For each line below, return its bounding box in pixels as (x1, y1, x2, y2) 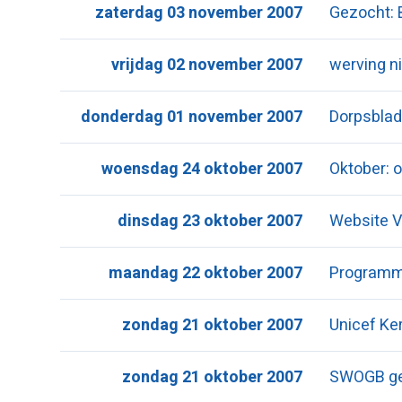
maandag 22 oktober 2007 (109, 261, 303, 285)
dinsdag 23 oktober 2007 (118, 209, 303, 233)
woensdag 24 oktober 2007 (101, 157, 303, 181)
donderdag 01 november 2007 (81, 105, 303, 129)
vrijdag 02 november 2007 (111, 53, 303, 77)
